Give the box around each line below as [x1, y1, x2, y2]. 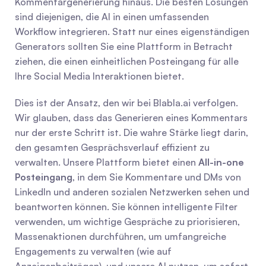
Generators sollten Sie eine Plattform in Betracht [15, 40, 233, 52]
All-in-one [198, 156, 244, 168]
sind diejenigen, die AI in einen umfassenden [15, 11, 209, 23]
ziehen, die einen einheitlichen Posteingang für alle [15, 55, 239, 67]
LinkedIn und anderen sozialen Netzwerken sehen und [15, 186, 249, 198]
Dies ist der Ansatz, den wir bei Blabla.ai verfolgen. [15, 97, 238, 109]
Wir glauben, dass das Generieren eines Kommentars [15, 112, 248, 123]
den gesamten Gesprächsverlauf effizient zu [15, 141, 210, 153]
